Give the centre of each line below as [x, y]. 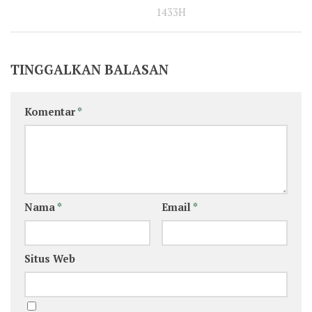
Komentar [51, 111]
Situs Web [50, 258]
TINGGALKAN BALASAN [89, 69]
